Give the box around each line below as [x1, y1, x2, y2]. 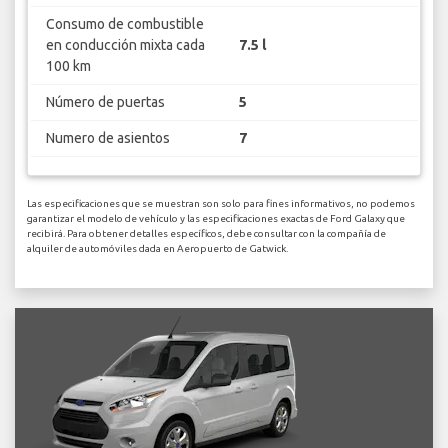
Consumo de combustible [45, 16, 204, 33]
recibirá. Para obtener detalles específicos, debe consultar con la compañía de [27, 227, 386, 239]
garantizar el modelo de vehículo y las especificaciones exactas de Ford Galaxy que [27, 212, 405, 224]
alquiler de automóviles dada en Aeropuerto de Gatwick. [27, 242, 288, 254]
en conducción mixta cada [45, 37, 205, 54]
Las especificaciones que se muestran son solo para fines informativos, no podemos [27, 197, 415, 209]
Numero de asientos [45, 130, 170, 147]
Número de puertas [45, 94, 165, 111]
